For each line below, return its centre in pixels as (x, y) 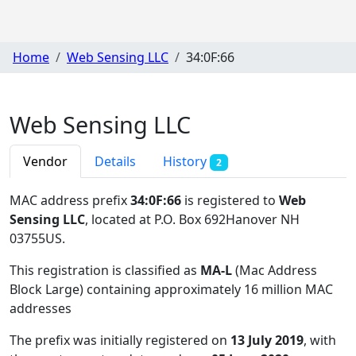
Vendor (45, 161)
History (186, 161)
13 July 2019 (267, 340)
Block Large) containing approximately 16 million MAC (171, 289)
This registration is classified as (105, 270)
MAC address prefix (70, 200)
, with (320, 340)
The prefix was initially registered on (120, 340)
